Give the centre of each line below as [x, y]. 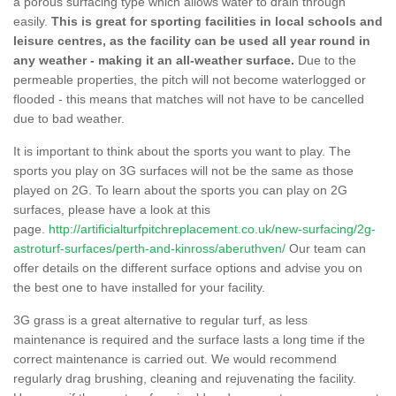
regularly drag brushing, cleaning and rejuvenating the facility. [185, 378]
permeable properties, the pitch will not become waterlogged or [190, 79]
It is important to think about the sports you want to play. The [182, 151]
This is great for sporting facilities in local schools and [217, 21]
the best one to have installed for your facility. [139, 287]
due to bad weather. [71, 118]
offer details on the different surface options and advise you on [188, 267]
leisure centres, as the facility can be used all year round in [192, 40]
